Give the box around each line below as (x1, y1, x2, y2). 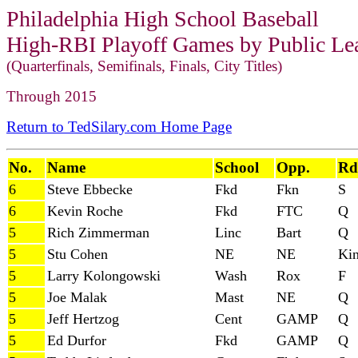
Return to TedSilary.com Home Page (6, 118, 232, 135)
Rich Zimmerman (47, 225, 149, 241)
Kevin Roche (47, 203, 123, 219)
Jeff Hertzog (47, 311, 119, 327)
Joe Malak (47, 289, 107, 305)
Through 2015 (6, 88, 97, 105)
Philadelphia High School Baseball (6, 6, 319, 31)
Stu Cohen (47, 246, 108, 262)
